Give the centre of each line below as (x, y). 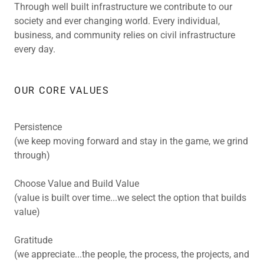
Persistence (38, 127)
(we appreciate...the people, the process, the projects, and (132, 254)
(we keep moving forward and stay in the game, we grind (131, 141)
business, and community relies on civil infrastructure (125, 35)
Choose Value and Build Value (77, 183)
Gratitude (33, 240)
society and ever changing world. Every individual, (117, 21)
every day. (35, 49)
